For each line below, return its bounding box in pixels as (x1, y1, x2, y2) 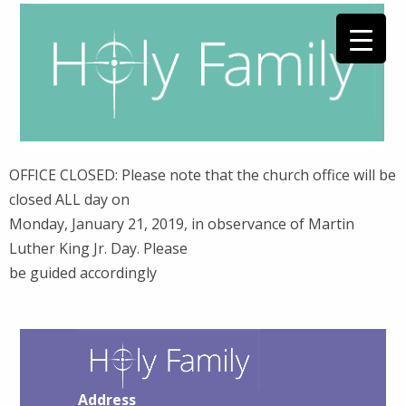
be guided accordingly (9, 263, 157, 283)
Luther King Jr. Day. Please (9, 238, 188, 258)
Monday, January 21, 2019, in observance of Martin (9, 214, 354, 234)
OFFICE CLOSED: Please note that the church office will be (9, 165, 396, 185)
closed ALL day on (9, 189, 130, 209)
